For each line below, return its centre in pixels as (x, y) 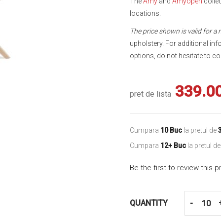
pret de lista (151, 94)
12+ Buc (173, 146)
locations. (146, 13)
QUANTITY (149, 203)
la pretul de (200, 130)
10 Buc (171, 130)
